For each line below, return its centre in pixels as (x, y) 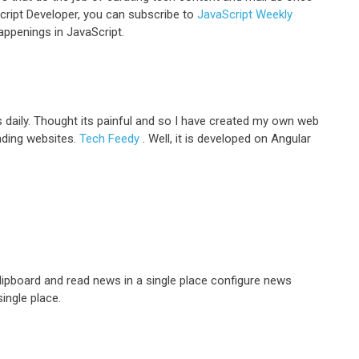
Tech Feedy (111, 139)
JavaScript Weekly (245, 15)
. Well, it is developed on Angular (227, 139)
